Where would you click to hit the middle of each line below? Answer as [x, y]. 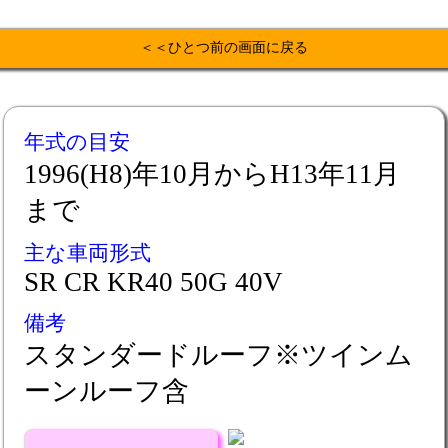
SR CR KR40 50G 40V [153, 282]
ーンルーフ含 [106, 391]
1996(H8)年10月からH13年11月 [212, 174]
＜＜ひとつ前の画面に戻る [224, 47]
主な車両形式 [87, 253]
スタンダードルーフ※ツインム [218, 355]
